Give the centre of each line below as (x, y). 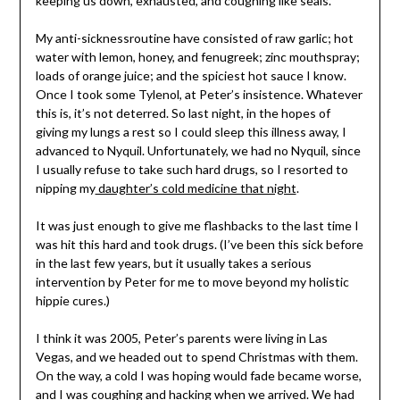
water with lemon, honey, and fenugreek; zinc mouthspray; (197, 57)
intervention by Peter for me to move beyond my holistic (192, 282)
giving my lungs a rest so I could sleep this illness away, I (191, 132)
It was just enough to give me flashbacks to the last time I (197, 226)
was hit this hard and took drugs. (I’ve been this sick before (199, 245)
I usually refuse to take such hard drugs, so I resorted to (192, 170)
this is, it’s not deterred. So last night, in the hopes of (183, 113)
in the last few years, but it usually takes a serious (173, 263)
